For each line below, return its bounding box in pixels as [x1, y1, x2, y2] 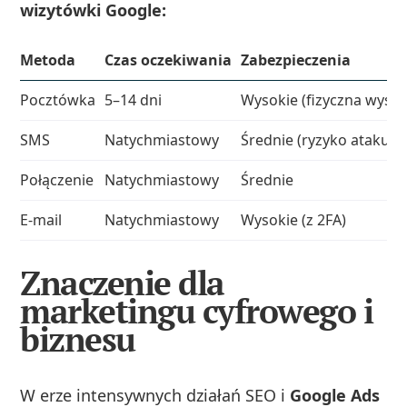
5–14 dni [104, 90, 163, 111]
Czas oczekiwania [104, 50, 233, 71]
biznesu [20, 317, 135, 362]
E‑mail [20, 210, 63, 231]
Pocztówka [20, 90, 96, 111]
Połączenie [20, 170, 94, 191]
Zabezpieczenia [241, 50, 352, 71]
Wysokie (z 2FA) [241, 210, 347, 231]
